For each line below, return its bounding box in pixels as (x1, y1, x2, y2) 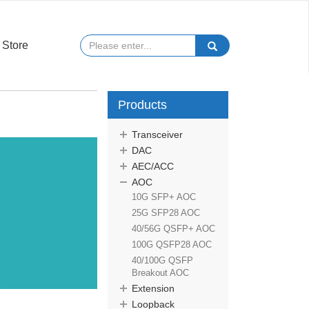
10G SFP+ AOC (132, 192, 196, 202)
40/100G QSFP (132, 255, 193, 266)
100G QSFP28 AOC (132, 239, 212, 250)
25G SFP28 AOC (132, 208, 200, 218)
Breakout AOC (132, 268, 189, 278)
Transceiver (132, 129, 183, 140)
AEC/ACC (132, 161, 174, 172)
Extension (132, 283, 175, 294)
